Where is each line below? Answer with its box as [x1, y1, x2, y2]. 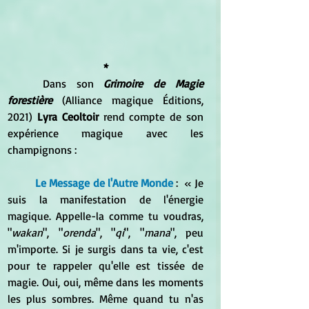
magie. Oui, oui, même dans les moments [8, 275, 203, 289]
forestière [8, 92, 62, 107]
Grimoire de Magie [103, 76, 204, 90]
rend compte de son [98, 109, 204, 123]
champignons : [8, 142, 77, 157]
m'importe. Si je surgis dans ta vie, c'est [8, 241, 203, 256]
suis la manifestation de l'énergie [8, 192, 203, 206]
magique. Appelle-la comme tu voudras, [8, 208, 203, 223]
